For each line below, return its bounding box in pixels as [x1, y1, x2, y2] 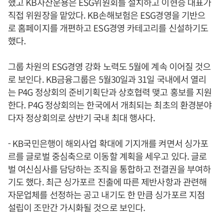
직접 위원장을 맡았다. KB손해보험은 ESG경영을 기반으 [8, 8, 206, 22]
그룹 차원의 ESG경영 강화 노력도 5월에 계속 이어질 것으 [8, 60, 211, 73]
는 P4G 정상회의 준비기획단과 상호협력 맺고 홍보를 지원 [8, 85, 212, 99]
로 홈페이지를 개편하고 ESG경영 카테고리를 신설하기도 [8, 21, 209, 35]
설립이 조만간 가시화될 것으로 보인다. [8, 201, 146, 214]
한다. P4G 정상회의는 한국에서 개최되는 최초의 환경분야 [8, 98, 212, 111]
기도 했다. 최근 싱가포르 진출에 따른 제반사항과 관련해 [8, 175, 207, 188]
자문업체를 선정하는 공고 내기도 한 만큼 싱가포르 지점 [8, 188, 205, 201]
